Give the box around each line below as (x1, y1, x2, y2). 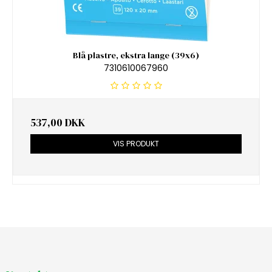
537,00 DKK (30, 115, 85, 130)
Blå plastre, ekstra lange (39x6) (73, 49, 199, 62)
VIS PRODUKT (113, 138, 159, 149)
